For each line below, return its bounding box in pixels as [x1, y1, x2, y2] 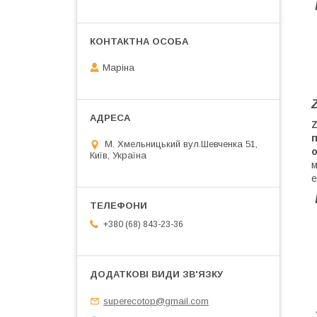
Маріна [103, 62, 134, 74]
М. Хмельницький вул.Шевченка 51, [105, 139, 258, 150]
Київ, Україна [90, 150, 146, 161]
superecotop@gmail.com [103, 295, 209, 306]
